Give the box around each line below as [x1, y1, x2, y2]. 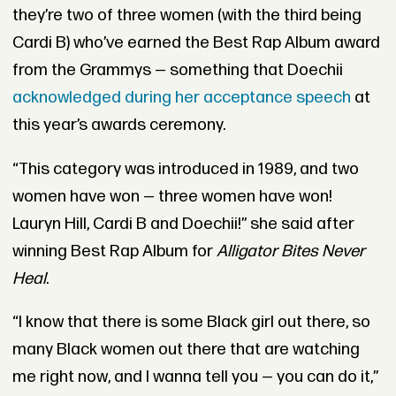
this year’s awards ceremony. [11, 114, 225, 135]
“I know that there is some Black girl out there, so [11, 312, 370, 333]
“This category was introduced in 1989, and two [11, 158, 359, 179]
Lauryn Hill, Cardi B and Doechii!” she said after [11, 213, 354, 234]
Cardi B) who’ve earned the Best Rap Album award [11, 32, 380, 53]
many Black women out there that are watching [11, 339, 360, 361]
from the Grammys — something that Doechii [11, 59, 343, 80]
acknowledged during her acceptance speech [11, 87, 351, 108]
